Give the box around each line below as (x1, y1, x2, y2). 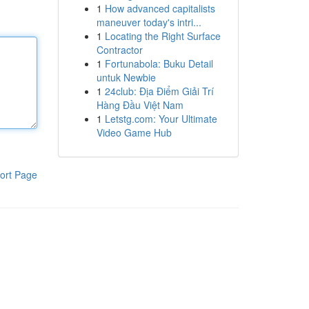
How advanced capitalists (104, 1, 215, 15)
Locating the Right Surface (104, 29, 221, 43)
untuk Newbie (96, 70, 156, 84)
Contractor (96, 43, 143, 57)
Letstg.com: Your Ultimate (104, 112, 217, 126)
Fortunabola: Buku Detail (104, 57, 213, 70)
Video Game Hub (96, 126, 172, 139)
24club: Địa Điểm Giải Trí (104, 84, 214, 98)
